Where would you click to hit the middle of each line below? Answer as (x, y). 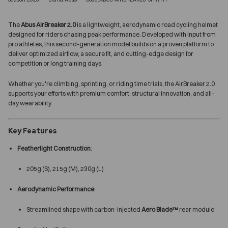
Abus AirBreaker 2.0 (48, 25)
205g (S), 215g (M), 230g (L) (65, 169)
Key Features (32, 131)
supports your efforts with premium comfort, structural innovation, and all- (111, 94)
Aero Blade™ (160, 210)
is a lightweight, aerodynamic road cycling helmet (147, 25)
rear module (196, 210)
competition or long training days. (55, 64)
